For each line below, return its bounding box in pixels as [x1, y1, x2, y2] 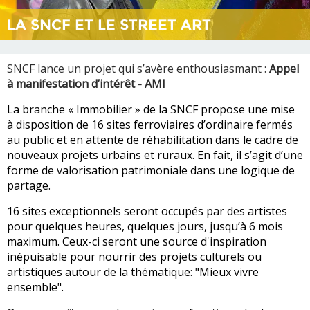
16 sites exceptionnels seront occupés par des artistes [7, 203, 287, 219]
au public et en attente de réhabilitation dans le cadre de [7, 132, 298, 148]
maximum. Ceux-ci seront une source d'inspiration [7, 234, 266, 250]
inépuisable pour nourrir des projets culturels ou [7, 249, 262, 265]
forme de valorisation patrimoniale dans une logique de [7, 163, 295, 179]
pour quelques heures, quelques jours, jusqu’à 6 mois [7, 219, 283, 235]
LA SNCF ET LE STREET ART [7, 16, 211, 34]
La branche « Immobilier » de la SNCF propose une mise [7, 102, 295, 118]
